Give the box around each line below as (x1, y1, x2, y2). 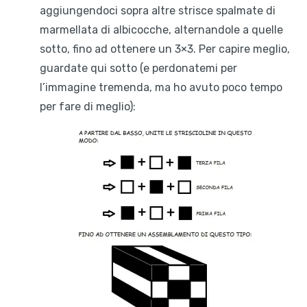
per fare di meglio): (39, 100, 136, 114)
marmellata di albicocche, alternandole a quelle (39, 23, 283, 37)
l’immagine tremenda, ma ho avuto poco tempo (39, 81, 282, 95)
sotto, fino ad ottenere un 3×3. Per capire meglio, (39, 42, 290, 56)
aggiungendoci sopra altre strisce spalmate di (39, 4, 275, 18)
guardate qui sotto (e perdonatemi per (39, 62, 237, 75)
